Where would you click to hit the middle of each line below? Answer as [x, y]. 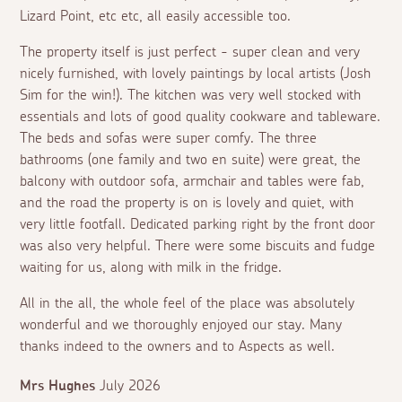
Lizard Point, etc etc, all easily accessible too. [156, 17]
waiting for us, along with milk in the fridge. [151, 268]
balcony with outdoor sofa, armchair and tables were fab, [192, 182]
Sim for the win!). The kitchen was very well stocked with [191, 96]
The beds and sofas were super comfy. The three [169, 139]
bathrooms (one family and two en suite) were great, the [191, 160]
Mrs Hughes [58, 386]
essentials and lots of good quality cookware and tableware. [201, 117]
